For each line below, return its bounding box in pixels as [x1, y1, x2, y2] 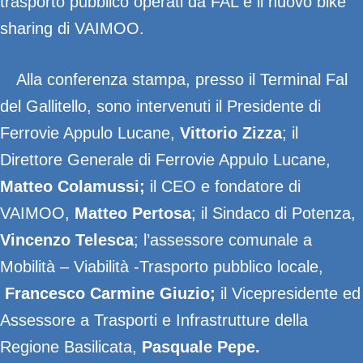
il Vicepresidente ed [216, 284, 361, 302]
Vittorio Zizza [180, 124, 282, 142]
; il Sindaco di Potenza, [191, 204, 356, 222]
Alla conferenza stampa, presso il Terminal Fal [16, 70, 348, 88]
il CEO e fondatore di [145, 177, 301, 195]
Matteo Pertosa [75, 204, 191, 222]
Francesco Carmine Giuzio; [5, 284, 216, 302]
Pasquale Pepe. [137, 338, 260, 356]
